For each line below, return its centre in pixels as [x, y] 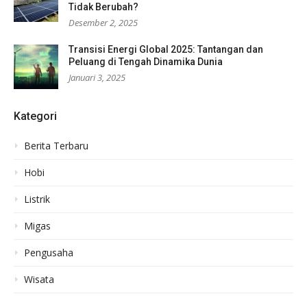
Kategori [35, 116]
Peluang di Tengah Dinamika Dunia [146, 62]
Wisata [39, 280]
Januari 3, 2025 [97, 78]
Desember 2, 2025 [103, 23]
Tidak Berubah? [103, 7]
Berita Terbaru [56, 146]
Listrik [37, 199]
